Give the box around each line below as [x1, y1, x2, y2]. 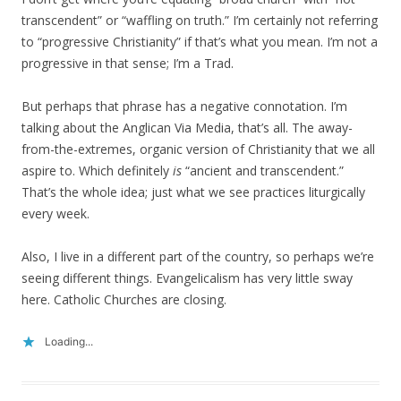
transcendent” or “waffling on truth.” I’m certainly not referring [21, 12, 378, 29]
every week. [21, 205, 90, 222]
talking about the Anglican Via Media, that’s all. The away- [21, 119, 353, 136]
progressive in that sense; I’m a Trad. [21, 55, 234, 72]
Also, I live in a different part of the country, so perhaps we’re [21, 248, 374, 265]
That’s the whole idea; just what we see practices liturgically [21, 183, 365, 200]
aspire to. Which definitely [21, 162, 173, 179]
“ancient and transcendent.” [182, 162, 344, 179]
